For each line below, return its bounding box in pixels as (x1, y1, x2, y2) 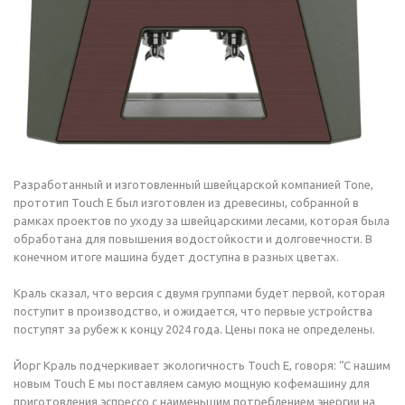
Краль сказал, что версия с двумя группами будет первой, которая (14, 287, 385, 299)
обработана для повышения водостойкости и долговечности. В (14, 232, 372, 245)
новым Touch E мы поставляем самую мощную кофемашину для (14, 377, 370, 390)
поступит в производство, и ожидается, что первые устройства (14, 305, 372, 317)
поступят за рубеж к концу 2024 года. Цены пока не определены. (14, 323, 375, 335)
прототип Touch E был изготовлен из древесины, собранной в (14, 196, 359, 209)
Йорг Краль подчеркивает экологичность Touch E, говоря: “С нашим (14, 359, 391, 372)
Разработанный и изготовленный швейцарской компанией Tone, (14, 178, 373, 191)
